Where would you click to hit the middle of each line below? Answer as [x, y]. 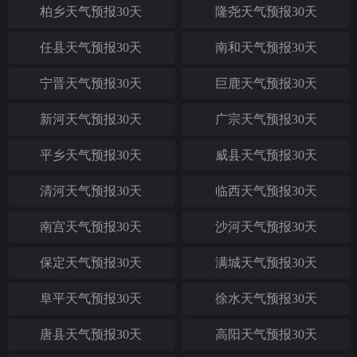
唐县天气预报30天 [91, 334]
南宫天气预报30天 [91, 227]
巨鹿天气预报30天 [266, 83]
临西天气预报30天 [266, 191]
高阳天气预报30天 [266, 334]
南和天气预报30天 [266, 47]
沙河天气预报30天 [266, 227]
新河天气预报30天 [91, 119]
